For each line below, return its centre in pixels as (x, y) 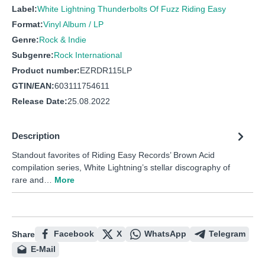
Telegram (227, 234)
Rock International (88, 55)
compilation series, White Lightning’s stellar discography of (121, 168)
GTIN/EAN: (33, 86)
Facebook (74, 234)
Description (36, 136)
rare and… (33, 180)
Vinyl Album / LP (73, 25)
